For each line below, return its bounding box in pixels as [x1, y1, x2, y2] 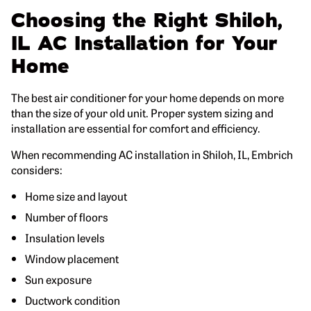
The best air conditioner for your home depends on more [11, 89, 284, 105]
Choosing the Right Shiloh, [11, 7, 283, 34]
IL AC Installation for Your [11, 30, 278, 57]
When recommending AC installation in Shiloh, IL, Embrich [11, 146, 293, 162]
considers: [11, 161, 62, 177]
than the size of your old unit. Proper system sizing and [11, 104, 274, 120]
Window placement [25, 250, 119, 266]
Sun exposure [25, 271, 92, 287]
